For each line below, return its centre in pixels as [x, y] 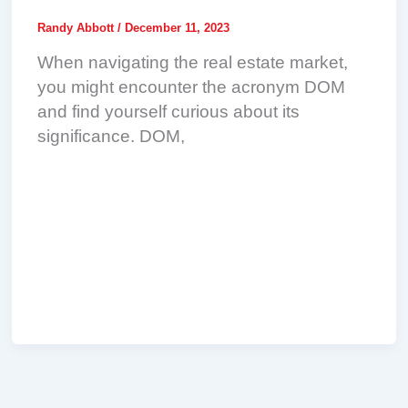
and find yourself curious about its [169, 112]
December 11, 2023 [178, 27]
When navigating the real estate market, [193, 63]
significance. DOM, [112, 137]
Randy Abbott [78, 27]
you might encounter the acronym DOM [192, 87]
